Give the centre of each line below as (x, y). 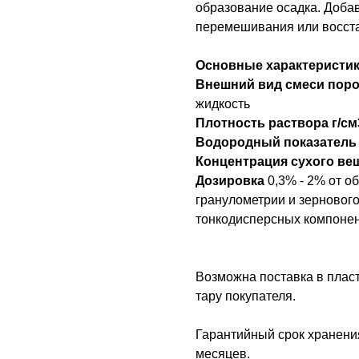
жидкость (223, 104)
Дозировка (232, 181)
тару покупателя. (246, 296)
